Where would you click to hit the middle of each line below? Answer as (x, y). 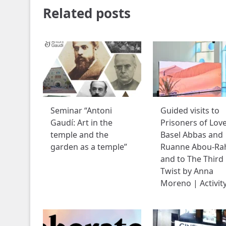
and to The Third (192, 159)
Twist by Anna (187, 171)
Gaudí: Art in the (81, 122)
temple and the (79, 134)
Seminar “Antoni (81, 110)
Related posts (87, 13)
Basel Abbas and (191, 134)
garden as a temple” (89, 147)
